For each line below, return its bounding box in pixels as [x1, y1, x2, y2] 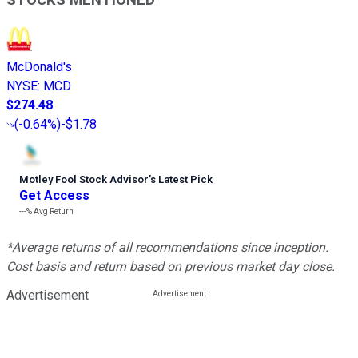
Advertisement [6, 288, 89, 304]
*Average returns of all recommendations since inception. [6, 240, 328, 256]
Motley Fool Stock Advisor [19, 173, 149, 186]
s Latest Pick [150, 173, 213, 186]
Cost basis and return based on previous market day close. [6, 259, 335, 275]
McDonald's [6, 59, 72, 75]
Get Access [19, 188, 89, 204]
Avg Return [32, 207, 74, 217]
